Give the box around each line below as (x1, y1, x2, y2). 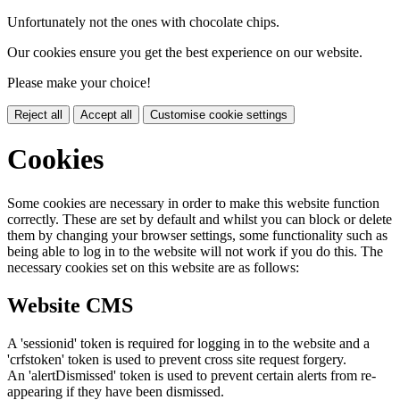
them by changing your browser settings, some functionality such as (7, 227, 387, 243)
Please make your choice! (7, 74, 151, 90)
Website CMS (7, 293, 133, 317)
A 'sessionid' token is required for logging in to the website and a (7, 335, 370, 351)
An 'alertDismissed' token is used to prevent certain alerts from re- (7, 367, 376, 383)
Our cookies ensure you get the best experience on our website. (7, 44, 362, 60)
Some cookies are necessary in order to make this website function (7, 195, 379, 211)
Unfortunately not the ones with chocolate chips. (7, 13, 279, 29)
